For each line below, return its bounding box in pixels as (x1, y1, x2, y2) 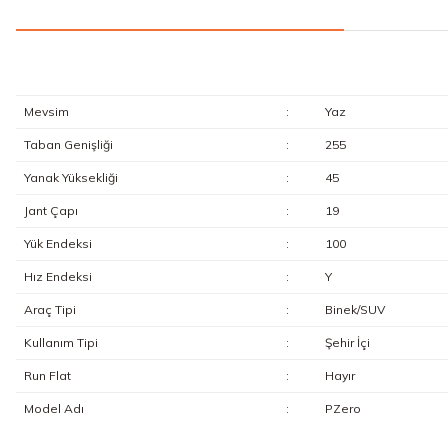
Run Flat (23, 368, 71, 383)
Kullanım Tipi (23, 335, 98, 350)
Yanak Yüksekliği (23, 170, 118, 185)
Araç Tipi (23, 302, 76, 317)
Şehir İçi (324, 335, 370, 350)
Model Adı (23, 401, 84, 416)
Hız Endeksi (23, 269, 92, 284)
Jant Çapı (23, 203, 78, 218)
